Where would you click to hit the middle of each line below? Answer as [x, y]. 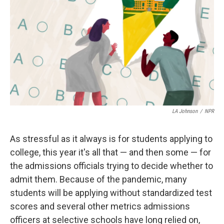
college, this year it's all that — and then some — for [110, 152]
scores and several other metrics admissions [100, 206]
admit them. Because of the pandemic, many [98, 179]
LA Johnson [185, 111]
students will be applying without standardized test [111, 192]
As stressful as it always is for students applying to [111, 138]
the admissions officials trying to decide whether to [111, 165]
